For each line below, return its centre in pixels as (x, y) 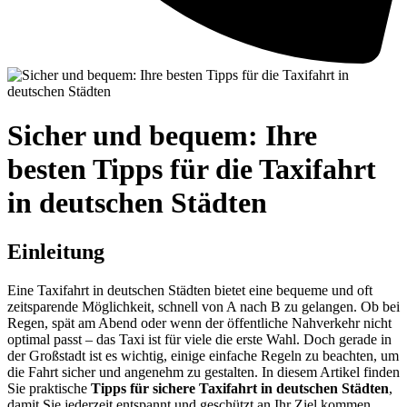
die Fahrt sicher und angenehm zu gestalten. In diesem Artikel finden (203, 372)
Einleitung (56, 251)
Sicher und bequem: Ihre (162, 136)
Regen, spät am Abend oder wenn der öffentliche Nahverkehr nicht (199, 323)
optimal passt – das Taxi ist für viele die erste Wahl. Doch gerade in (199, 339)
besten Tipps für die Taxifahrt (192, 169)
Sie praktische (49, 388)
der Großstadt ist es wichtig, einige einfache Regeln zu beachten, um (203, 355)
